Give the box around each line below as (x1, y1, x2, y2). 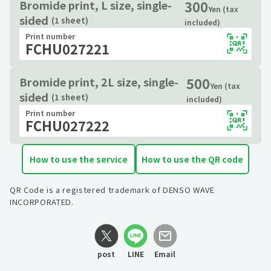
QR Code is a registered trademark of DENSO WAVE (10, 183, 215, 195)
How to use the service (30, 152, 128, 165)
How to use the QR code (141, 152, 243, 165)
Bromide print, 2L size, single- (19, 73, 178, 90)
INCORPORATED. (10, 195, 74, 207)
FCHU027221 (25, 38, 109, 58)
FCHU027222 (25, 115, 109, 135)
